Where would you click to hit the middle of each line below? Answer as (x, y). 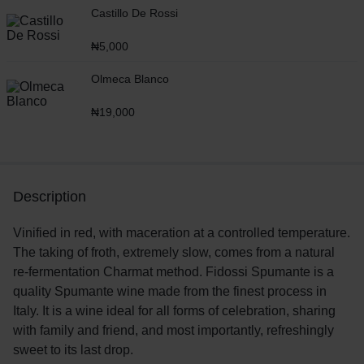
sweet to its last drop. (73, 349)
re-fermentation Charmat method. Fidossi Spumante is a (173, 271)
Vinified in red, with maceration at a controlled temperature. (182, 232)
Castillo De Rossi (134, 13)
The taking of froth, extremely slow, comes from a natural (174, 252)
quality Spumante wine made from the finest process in (170, 291)
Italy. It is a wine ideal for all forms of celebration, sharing (174, 310)
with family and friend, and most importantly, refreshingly (173, 330)
